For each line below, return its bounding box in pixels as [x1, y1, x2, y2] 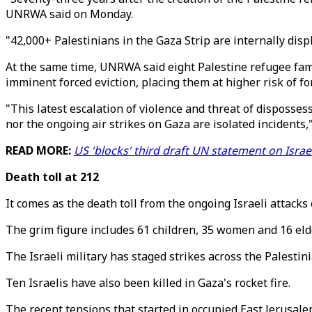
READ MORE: [6, 143, 74, 158]
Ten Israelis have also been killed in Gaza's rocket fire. [6, 275, 290, 290]
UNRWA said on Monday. [6, 6, 133, 22]
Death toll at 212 [6, 169, 102, 185]
